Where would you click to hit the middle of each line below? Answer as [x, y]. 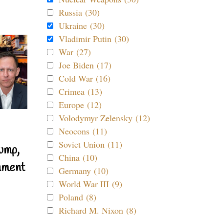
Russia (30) [79, 12]
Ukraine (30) [82, 25]
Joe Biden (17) [85, 65]
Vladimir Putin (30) [94, 39]
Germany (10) [84, 171]
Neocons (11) [83, 131]
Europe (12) [80, 105]
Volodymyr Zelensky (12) [104, 118]
